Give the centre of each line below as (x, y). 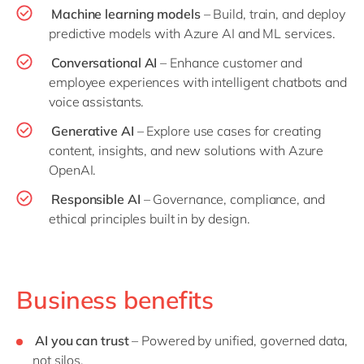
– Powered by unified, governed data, (240, 341)
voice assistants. (98, 102)
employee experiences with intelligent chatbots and (198, 82)
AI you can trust (84, 341)
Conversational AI (104, 63)
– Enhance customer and (230, 63)
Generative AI (93, 131)
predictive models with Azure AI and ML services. (194, 34)
